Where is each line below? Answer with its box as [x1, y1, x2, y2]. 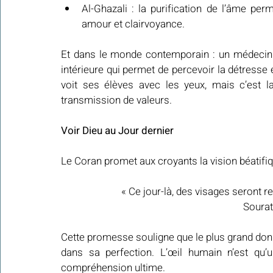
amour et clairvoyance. [82, 16, 185, 32]
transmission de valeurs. [61, 93, 172, 108]
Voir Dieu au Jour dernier [61, 123, 174, 139]
